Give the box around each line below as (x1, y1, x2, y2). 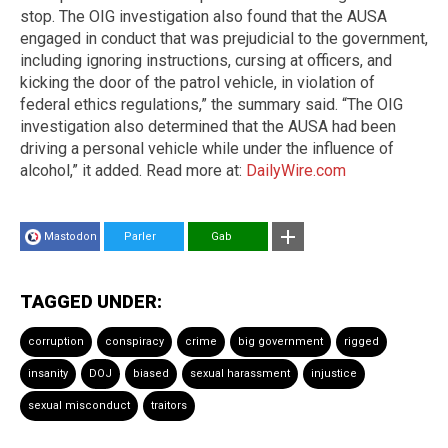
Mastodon (44, 230, 97, 244)
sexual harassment (190, 367, 290, 381)
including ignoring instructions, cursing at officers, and (20, 51, 392, 71)
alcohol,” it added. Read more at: (20, 161, 246, 181)
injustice (311, 367, 357, 381)
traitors (151, 399, 187, 413)
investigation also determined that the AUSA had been (20, 117, 396, 137)
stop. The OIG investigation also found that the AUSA (20, 7, 387, 27)
